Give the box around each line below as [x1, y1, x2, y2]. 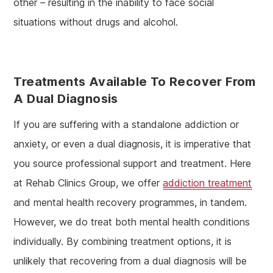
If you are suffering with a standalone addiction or [13, 118, 239, 130]
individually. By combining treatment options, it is [13, 235, 232, 247]
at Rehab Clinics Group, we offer [13, 176, 163, 189]
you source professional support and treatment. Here [13, 157, 252, 169]
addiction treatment [163, 176, 252, 189]
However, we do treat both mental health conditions [13, 215, 250, 228]
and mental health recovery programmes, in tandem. [13, 196, 247, 208]
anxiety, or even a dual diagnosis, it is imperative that [13, 137, 252, 150]
